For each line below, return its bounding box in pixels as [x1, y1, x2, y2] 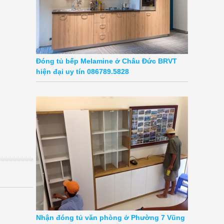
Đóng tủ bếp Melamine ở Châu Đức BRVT [36, 56, 177, 65]
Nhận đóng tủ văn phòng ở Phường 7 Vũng [36, 213, 185, 221]
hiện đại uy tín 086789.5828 [36, 67, 129, 75]
